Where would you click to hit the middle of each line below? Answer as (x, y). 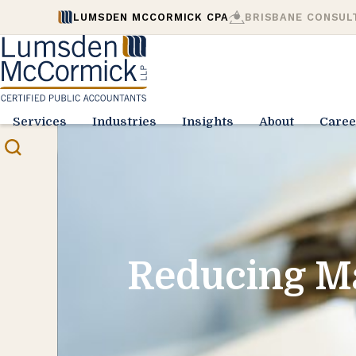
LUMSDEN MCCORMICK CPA (151, 17)
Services (40, 122)
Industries (124, 122)
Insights (208, 122)
